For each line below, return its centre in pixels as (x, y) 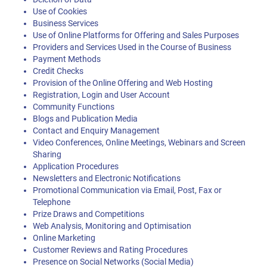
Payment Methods (67, 59)
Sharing (47, 155)
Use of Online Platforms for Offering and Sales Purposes (136, 35)
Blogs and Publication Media (85, 119)
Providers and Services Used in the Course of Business (132, 47)
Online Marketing (64, 238)
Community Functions (74, 107)
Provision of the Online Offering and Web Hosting (123, 83)
